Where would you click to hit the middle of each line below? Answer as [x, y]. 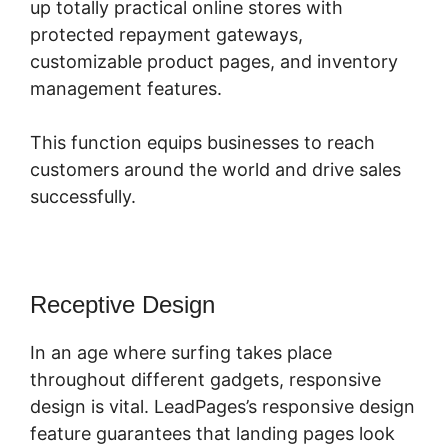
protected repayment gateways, [166, 35]
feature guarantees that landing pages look [212, 434]
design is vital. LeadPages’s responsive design [222, 407]
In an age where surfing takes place [181, 353]
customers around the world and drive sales [215, 170]
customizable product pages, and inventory [214, 62]
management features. [126, 89]
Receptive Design [122, 305]
